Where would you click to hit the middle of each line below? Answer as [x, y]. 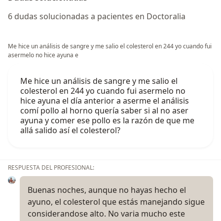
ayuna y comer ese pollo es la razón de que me [107, 120]
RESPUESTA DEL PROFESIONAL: [51, 167]
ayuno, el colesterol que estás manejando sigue [116, 202]
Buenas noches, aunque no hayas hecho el [107, 190]
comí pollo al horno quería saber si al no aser [104, 110]
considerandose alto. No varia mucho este [106, 213]
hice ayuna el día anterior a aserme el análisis [105, 100]
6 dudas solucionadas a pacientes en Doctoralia [97, 16]
